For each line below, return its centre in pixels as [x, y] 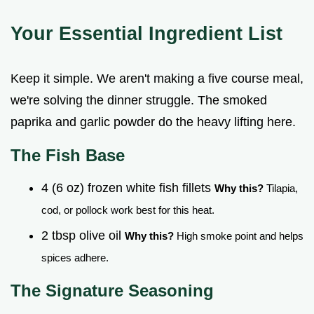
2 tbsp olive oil [83, 235]
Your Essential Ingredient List [146, 34]
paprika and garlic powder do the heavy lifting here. [153, 122]
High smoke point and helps [239, 235]
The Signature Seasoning [112, 290]
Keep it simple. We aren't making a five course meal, [157, 79]
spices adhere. [75, 257]
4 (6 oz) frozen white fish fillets [128, 188]
